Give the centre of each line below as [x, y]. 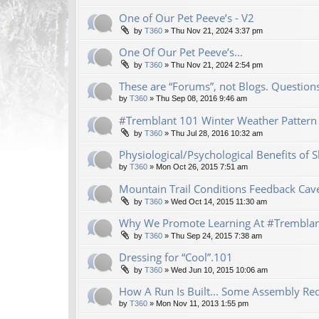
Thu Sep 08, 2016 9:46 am [202, 99]
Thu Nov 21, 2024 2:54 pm [217, 65]
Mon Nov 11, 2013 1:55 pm [202, 304]
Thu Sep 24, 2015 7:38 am [216, 236]
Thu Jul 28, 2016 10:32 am [217, 134]
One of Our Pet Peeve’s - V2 [187, 18]
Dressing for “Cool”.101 [176, 257]
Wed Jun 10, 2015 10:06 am [219, 270]
